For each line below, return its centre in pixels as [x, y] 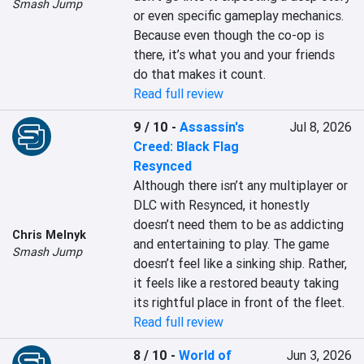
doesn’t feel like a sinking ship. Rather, [240, 263]
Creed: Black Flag [186, 146]
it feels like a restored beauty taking [236, 283]
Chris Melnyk [49, 235]
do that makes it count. [200, 74]
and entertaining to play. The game [232, 244]
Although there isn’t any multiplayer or [241, 185]
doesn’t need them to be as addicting [239, 224]
